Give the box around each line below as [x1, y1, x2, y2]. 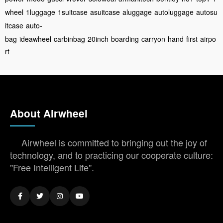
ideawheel [19, 34, 51, 44]
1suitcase [58, 7, 88, 17]
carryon [141, 34, 165, 44]
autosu [196, 7, 218, 17]
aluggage [122, 7, 152, 17]
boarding [111, 34, 139, 44]
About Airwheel [10, 106, 88, 120]
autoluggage [154, 7, 194, 17]
